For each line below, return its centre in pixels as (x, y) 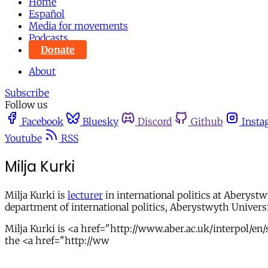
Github (207, 121)
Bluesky (100, 121)
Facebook (42, 121)
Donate (58, 50)
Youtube (23, 138)
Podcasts (48, 38)
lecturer (85, 195)
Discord (155, 121)
